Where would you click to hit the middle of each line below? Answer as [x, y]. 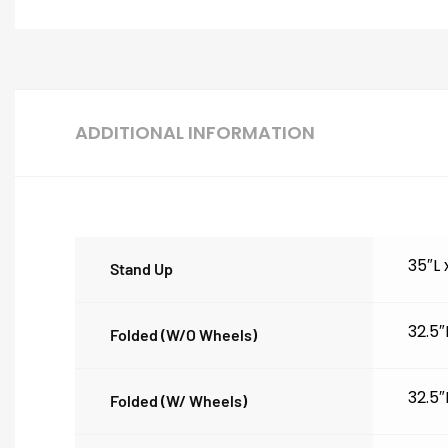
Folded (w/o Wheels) [183, 334]
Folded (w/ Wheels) [178, 400]
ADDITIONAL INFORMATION [195, 132]
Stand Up [141, 268]
